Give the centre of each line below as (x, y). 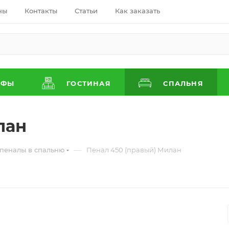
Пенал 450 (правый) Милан (134, 150)
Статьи (86, 11)
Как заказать (138, 11)
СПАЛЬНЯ (182, 83)
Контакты (41, 11)
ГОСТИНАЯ (87, 83)
